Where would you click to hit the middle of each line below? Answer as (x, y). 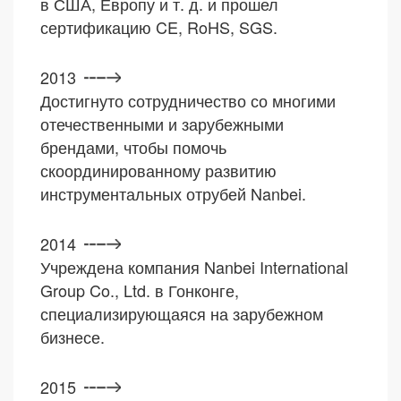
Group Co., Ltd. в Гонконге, (140, 290)
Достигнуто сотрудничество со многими (188, 100)
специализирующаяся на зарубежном (182, 313)
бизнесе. (73, 336)
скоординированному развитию (158, 170)
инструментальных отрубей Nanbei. (173, 193)
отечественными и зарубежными (162, 123)
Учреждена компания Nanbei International (194, 266)
